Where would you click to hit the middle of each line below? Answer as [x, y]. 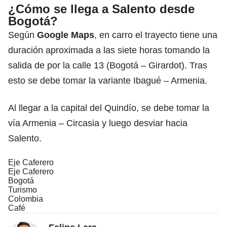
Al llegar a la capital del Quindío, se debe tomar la [109, 108]
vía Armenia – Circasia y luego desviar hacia [98, 123]
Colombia [26, 199]
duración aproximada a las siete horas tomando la [109, 50]
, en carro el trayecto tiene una [156, 35]
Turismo [23, 190]
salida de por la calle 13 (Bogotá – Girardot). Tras [108, 65]
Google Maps [66, 35]
